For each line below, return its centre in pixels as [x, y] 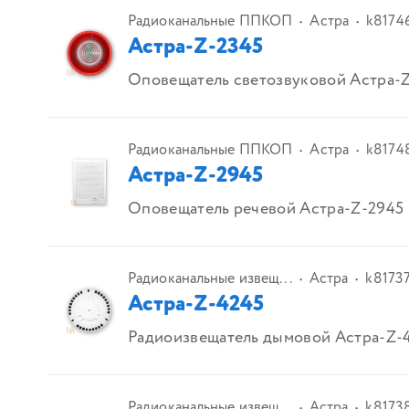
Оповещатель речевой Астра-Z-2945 [266, 210]
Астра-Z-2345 [195, 47]
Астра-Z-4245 [196, 305]
